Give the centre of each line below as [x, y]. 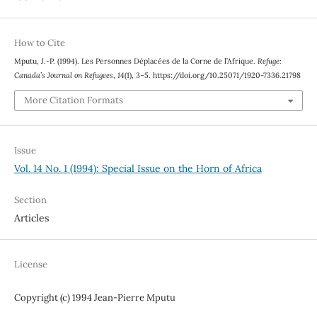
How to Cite [39, 43]
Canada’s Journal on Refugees [63, 75]
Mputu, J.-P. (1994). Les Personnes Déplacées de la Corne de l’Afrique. [136, 61]
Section [30, 200]
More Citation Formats [73, 100]
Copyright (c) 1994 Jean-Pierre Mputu [94, 297]
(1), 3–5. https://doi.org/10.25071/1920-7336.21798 [212, 75]
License [30, 264]
